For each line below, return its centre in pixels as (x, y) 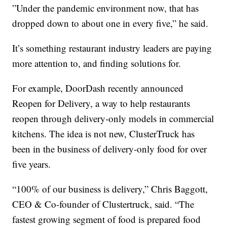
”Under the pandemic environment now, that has (106, 8)
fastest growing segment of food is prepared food (107, 219)
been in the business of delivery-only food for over (110, 149)
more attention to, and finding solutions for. (97, 63)
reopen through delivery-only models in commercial (113, 119)
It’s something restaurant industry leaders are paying (112, 48)
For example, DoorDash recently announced (98, 88)
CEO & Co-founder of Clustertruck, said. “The (103, 204)
